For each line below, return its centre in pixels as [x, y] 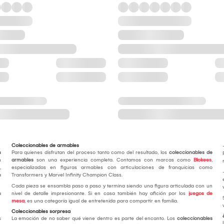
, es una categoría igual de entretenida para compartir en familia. [101, 201]
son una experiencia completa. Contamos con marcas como [113, 160]
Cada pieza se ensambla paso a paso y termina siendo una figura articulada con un [112, 186]
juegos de [200, 194]
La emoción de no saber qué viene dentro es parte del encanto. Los [94, 219]
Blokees [202, 160]
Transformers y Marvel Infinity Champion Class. [67, 175]
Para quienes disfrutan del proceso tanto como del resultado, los [90, 153]
